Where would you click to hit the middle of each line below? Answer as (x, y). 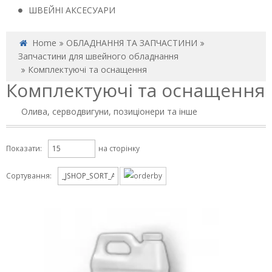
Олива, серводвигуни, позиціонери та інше (109, 111)
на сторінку (119, 148)
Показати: (24, 148)
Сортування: (29, 176)
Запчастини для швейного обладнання (98, 56)
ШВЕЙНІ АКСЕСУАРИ (72, 10)
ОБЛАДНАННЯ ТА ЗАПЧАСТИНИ (131, 43)
